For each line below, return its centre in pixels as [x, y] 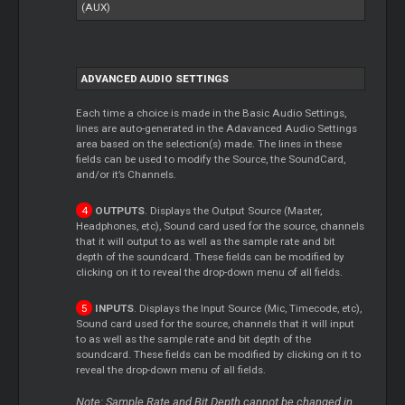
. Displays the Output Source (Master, [233, 210]
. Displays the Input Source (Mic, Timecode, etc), [247, 308]
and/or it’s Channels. [127, 174]
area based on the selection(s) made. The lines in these [209, 143]
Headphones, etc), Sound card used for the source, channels [221, 226]
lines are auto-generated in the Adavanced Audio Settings [217, 128]
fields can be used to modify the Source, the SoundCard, [211, 159]
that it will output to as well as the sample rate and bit [206, 241]
